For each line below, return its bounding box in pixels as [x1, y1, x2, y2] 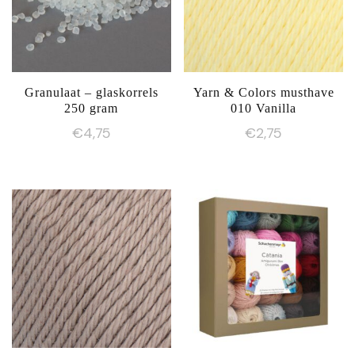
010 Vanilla [231, 101, 297, 115]
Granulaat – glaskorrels [24, 85, 158, 99]
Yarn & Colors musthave [193, 85, 334, 99]
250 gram [64, 101, 119, 115]
